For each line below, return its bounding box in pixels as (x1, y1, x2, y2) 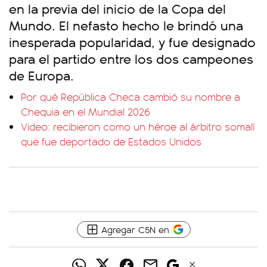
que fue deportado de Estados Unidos (21, 134, 201, 148)
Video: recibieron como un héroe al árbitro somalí (21, 119, 255, 133)
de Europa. (9, 66, 74, 84)
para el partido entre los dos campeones (9, 49, 253, 67)
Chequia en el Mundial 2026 (21, 104, 150, 119)
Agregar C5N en (101, 223, 169, 235)
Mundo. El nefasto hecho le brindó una (9, 15, 243, 34)
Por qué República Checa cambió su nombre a (21, 89, 240, 104)
